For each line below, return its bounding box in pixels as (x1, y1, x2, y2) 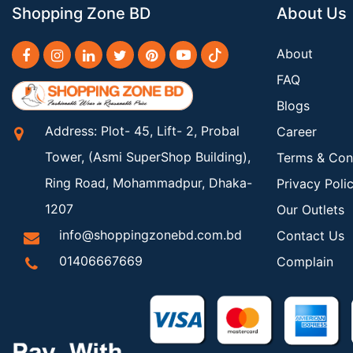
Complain (277, 254, 333, 269)
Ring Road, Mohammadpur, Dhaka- (45, 174, 253, 191)
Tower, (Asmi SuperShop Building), (45, 148, 251, 165)
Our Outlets (277, 202, 344, 217)
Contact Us (277, 228, 344, 243)
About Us (277, 4, 347, 23)
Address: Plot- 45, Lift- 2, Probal (45, 122, 240, 139)
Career (277, 124, 317, 139)
